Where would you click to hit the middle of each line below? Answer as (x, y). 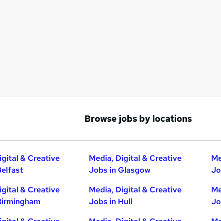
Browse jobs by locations (138, 119)
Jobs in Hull (111, 202)
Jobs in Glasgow (120, 170)
